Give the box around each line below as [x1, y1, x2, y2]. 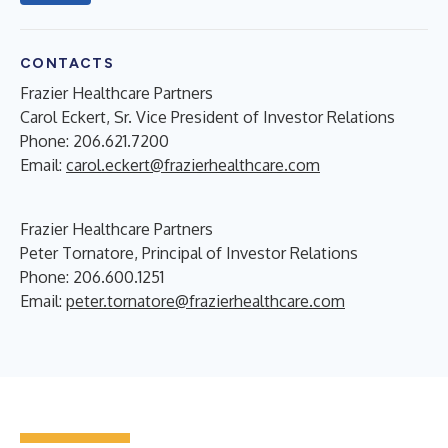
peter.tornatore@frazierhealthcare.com [66, 290, 345, 311]
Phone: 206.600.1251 [20, 266, 164, 287]
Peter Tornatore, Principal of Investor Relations [20, 242, 358, 263]
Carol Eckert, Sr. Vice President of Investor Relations [20, 106, 395, 127]
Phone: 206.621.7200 [20, 130, 169, 151]
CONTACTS [20, 54, 115, 72]
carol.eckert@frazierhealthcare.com [66, 154, 320, 175]
